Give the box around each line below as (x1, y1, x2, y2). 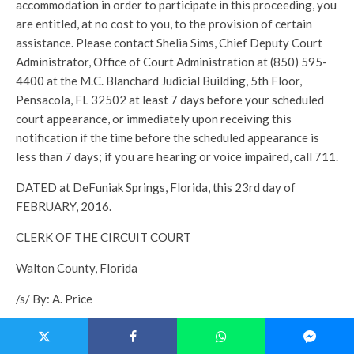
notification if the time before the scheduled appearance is (16, 130, 319, 145)
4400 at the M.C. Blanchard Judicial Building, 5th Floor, (16, 73, 302, 88)
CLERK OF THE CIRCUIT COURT (16, 230, 191, 244)
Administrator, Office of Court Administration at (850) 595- (16, 55, 327, 69)
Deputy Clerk (16, 322, 85, 337)
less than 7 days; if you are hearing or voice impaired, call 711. (16, 149, 338, 164)
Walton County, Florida (16, 261, 137, 275)
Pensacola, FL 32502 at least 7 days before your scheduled (16, 92, 324, 107)
